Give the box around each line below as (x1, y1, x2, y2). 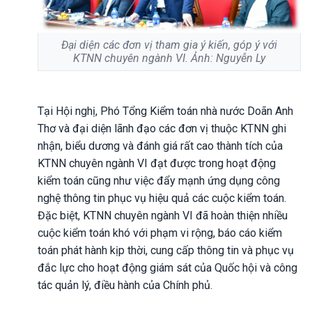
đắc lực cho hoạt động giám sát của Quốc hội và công (38, 260, 297, 274)
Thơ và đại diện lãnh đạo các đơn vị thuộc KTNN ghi (38, 121, 286, 135)
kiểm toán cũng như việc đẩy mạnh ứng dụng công (38, 173, 280, 187)
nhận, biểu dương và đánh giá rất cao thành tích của (38, 139, 283, 153)
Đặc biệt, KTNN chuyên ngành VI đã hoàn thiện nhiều (38, 208, 288, 222)
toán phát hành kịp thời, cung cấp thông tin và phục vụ (38, 243, 294, 257)
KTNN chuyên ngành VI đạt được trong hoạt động (38, 156, 276, 170)
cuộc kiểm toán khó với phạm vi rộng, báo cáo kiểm (38, 226, 282, 240)
